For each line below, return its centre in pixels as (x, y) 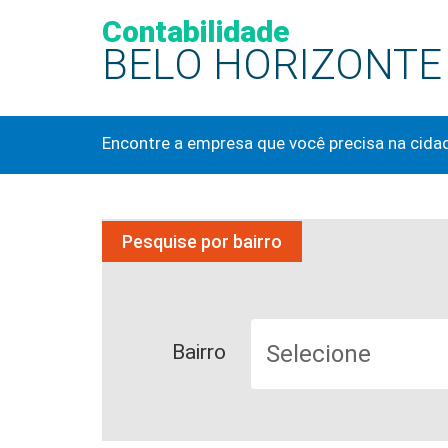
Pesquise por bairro (202, 242)
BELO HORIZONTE (272, 64)
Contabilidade (196, 31)
